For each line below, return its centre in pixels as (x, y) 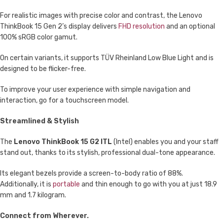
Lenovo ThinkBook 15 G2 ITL (63, 142)
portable (66, 184)
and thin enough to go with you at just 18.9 (148, 184)
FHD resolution (142, 26)
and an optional (190, 26)
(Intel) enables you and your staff (165, 142)
